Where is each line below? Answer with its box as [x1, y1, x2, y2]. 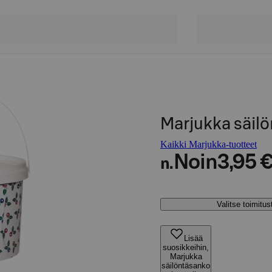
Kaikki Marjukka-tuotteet [160, 139, 257, 149]
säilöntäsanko [161, 261, 210, 270]
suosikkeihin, [163, 243, 209, 252]
